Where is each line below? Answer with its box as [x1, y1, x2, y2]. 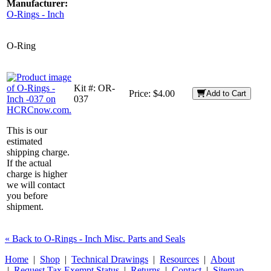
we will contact [7, 179, 65, 190]
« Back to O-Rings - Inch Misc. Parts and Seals [5, 233, 185, 244]
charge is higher [7, 168, 67, 179]
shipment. [7, 201, 44, 212]
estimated [7, 135, 42, 146]
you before [7, 190, 48, 201]
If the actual [7, 157, 51, 168]
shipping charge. [7, 146, 70, 157]
